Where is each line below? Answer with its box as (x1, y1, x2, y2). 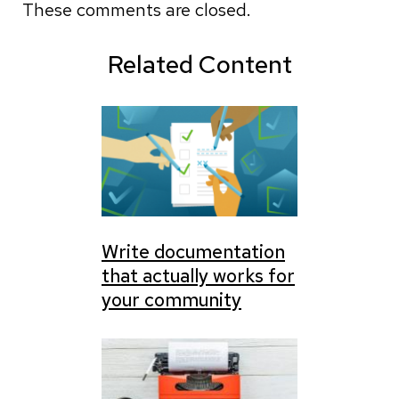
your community (102, 288, 241, 313)
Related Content (107, 47, 292, 82)
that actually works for (102, 264, 295, 289)
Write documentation (102, 240, 285, 265)
